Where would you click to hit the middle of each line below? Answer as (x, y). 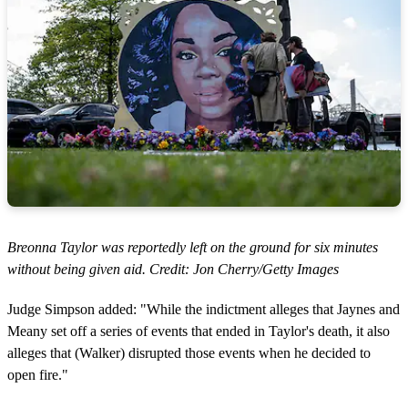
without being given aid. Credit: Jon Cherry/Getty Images (173, 269)
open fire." (38, 374)
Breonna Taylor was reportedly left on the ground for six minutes (193, 247)
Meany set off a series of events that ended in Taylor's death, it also (199, 331)
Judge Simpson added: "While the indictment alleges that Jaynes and (204, 309)
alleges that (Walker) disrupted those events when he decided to (189, 352)
